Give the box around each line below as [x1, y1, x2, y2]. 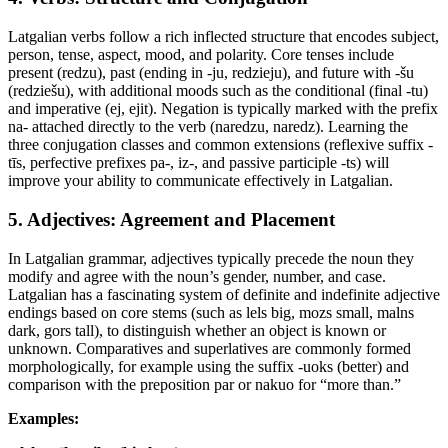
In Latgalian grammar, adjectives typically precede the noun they [8, 249, 414, 267]
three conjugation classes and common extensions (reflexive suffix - [8, 136, 433, 154]
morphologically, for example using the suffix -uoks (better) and [8, 357, 409, 375]
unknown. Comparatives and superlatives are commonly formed [8, 339, 411, 357]
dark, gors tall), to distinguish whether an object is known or [8, 321, 386, 339]
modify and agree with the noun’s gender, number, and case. [8, 267, 386, 285]
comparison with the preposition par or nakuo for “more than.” [8, 375, 401, 393]
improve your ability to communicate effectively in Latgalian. [8, 172, 393, 190]
